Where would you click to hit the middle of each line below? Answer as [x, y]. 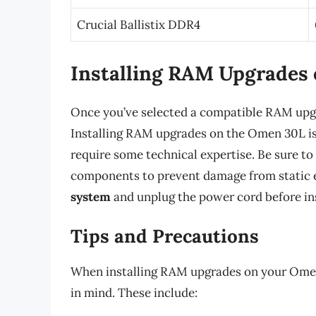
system [91, 196]
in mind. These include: [134, 293]
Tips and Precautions [165, 236]
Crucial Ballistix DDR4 [139, 25]
